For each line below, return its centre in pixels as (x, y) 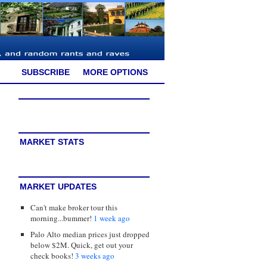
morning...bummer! (62, 218)
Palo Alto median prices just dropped (90, 234)
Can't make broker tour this (74, 207)
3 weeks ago (95, 255)
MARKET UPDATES (58, 187)
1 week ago (112, 218)
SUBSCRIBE (46, 72)
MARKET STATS (52, 142)
